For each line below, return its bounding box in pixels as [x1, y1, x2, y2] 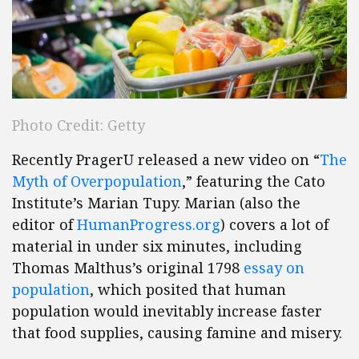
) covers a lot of [220, 215, 329, 235]
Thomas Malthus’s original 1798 [12, 258, 244, 278]
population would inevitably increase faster [12, 301, 322, 321]
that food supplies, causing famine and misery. [12, 323, 342, 343]
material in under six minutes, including [12, 236, 302, 256]
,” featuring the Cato [182, 171, 325, 192]
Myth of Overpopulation [12, 171, 182, 192]
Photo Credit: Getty [12, 115, 145, 135]
